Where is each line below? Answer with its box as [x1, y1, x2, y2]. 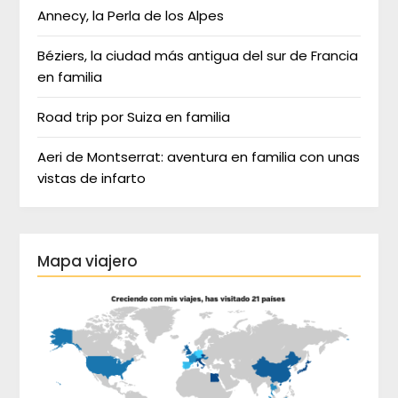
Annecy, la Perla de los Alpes [37, 6, 225, 26]
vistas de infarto [37, 169, 147, 188]
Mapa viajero [37, 251, 139, 273]
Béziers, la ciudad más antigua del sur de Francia [37, 46, 359, 66]
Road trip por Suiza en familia [37, 107, 231, 127]
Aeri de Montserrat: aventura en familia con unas [37, 147, 361, 167]
